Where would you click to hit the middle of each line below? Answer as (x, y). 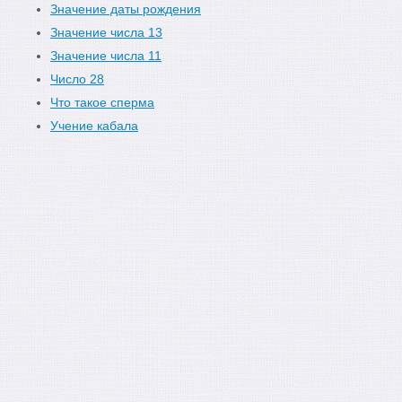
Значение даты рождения (126, 9)
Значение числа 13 (106, 32)
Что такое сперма (102, 102)
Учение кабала (94, 126)
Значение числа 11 (106, 56)
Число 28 (77, 79)
